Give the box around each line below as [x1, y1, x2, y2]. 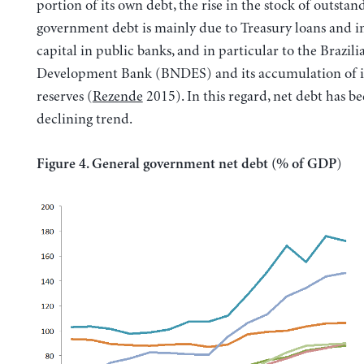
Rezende [92, 88, 143, 105]
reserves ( [36, 88, 93, 105]
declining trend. [36, 110, 132, 128]
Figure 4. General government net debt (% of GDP [36, 157, 336, 171]
